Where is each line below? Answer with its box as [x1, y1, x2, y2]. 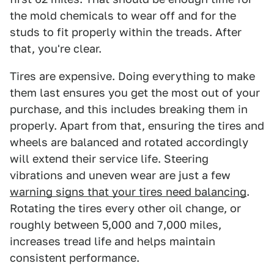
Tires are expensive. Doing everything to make [10, 69, 255, 83]
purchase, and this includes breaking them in [10, 102, 248, 116]
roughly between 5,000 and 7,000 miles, [10, 218, 221, 231]
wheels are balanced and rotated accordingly [10, 135, 248, 149]
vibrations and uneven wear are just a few [10, 168, 231, 182]
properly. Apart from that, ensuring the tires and [10, 119, 264, 132]
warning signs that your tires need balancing [10, 185, 246, 198]
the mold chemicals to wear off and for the [10, 9, 236, 22]
